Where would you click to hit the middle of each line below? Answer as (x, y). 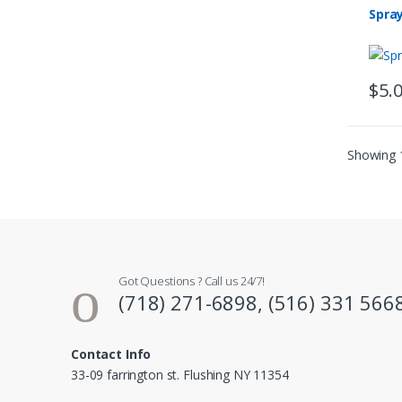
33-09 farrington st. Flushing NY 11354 (180, 374)
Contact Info (111, 354)
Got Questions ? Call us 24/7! (192, 280)
